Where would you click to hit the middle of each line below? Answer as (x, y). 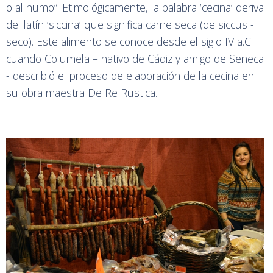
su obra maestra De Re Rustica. (82, 92)
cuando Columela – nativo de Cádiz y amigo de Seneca (135, 58)
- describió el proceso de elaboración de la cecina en (130, 75)
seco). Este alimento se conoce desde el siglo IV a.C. (129, 41)
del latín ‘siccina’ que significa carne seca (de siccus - (130, 24)
